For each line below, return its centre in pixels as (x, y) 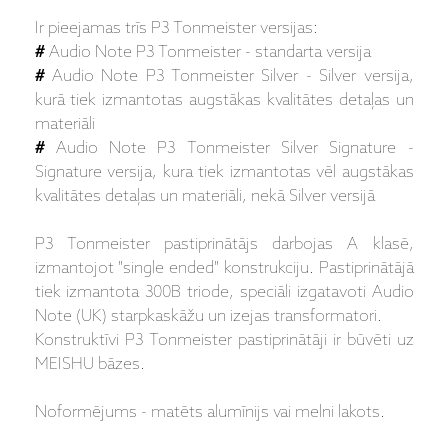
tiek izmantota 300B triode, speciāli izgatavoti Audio (224, 293)
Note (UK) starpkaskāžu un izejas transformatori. (208, 317)
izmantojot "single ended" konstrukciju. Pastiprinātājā (224, 269)
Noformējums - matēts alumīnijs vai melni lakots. (209, 413)
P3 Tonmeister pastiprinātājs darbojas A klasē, (224, 245)
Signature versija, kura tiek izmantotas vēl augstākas (224, 173)
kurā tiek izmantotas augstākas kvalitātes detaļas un (224, 101)
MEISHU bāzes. (89, 365)
